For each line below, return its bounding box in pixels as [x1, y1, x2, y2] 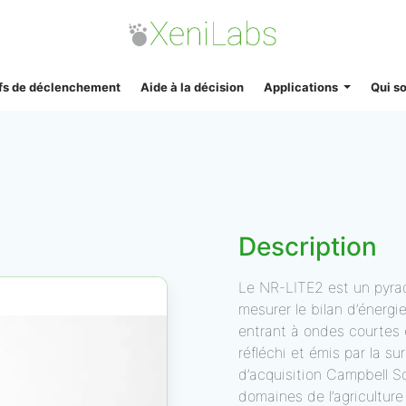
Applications [263, 80, 341, 94]
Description [238, 231, 377, 262]
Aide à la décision [140, 80, 244, 94]
